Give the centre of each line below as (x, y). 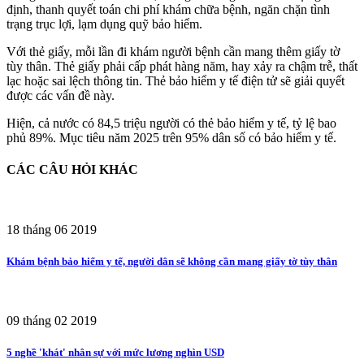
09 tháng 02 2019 (52, 320)
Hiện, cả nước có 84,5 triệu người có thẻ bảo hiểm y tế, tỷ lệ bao (171, 123)
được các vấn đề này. (61, 96)
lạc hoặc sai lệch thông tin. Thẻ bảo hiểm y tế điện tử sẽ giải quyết (175, 81)
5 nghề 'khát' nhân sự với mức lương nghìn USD (115, 353)
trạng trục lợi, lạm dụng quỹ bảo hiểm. (104, 24)
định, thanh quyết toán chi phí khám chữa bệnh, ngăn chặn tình (168, 10)
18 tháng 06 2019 (52, 229)
